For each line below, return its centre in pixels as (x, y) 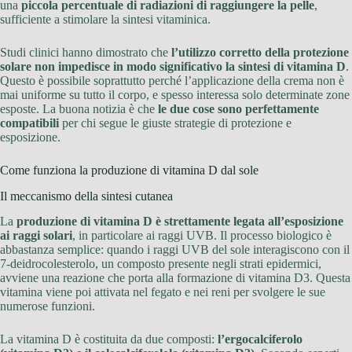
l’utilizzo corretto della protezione (260, 52)
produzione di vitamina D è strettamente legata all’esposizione (180, 222)
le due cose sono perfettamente (238, 108)
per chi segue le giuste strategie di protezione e (175, 123)
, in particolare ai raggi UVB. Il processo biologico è (202, 236)
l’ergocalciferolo (260, 339)
